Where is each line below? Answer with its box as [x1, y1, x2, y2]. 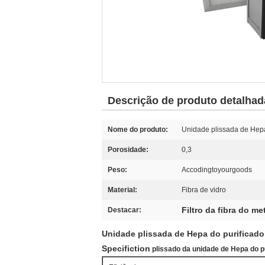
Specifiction [102, 244, 150, 253]
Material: [108, 186, 137, 194]
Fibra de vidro [182, 186, 226, 194]
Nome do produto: [108, 125, 168, 134]
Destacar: [108, 206, 141, 214]
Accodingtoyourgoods [182, 166, 252, 174]
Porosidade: [108, 146, 148, 154]
